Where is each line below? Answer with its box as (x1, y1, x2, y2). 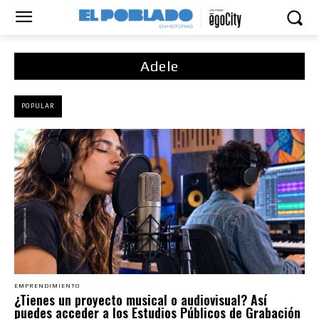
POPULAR (21, 103, 55, 110)
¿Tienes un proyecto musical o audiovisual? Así (14, 291, 267, 310)
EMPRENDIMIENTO (14, 283, 80, 290)
